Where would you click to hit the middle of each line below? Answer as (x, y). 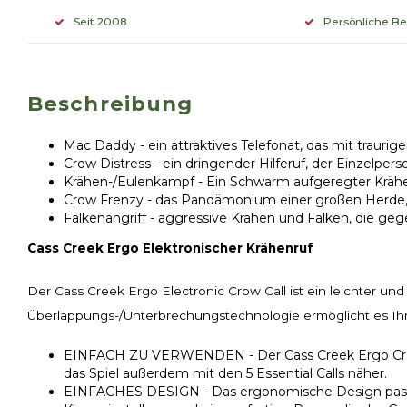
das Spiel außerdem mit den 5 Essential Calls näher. (225, 373)
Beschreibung (110, 104)
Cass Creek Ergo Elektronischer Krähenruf (170, 248)
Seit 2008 (100, 21)
